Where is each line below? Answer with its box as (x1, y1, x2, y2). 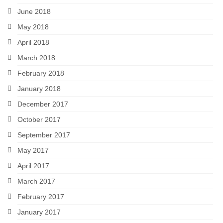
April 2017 (17, 161, 49, 170)
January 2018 (17, 84, 61, 93)
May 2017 (17, 146, 49, 154)
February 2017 (17, 192, 64, 201)
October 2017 (17, 115, 61, 123)
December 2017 (17, 100, 68, 108)
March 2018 (17, 53, 55, 62)
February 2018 (17, 69, 64, 77)
